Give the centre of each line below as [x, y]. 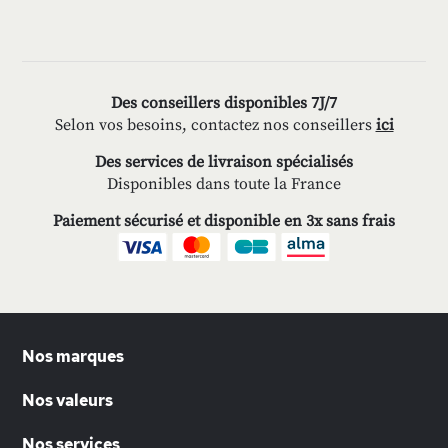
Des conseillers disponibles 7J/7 [224, 103]
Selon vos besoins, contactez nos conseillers [215, 125]
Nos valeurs [67, 400]
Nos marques [73, 356]
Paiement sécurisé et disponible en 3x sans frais [224, 221]
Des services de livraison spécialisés [224, 162]
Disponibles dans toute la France [224, 184]
